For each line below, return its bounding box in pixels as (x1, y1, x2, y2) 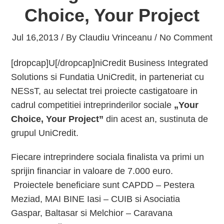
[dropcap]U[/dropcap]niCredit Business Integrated (11, 58, 208, 68)
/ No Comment (151, 32, 212, 42)
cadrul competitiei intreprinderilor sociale (11, 100, 174, 110)
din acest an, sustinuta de (103, 114, 208, 124)
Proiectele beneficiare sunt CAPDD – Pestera (11, 180, 195, 190)
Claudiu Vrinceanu (78, 32, 152, 42)
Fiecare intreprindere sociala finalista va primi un (11, 152, 204, 162)
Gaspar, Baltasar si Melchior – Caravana (11, 208, 173, 218)
